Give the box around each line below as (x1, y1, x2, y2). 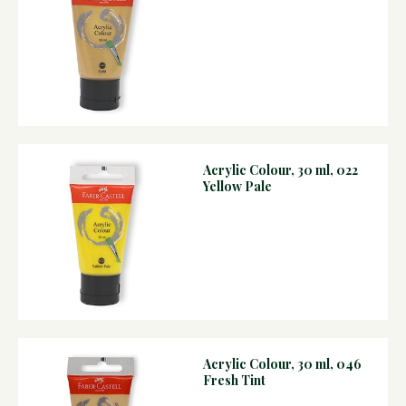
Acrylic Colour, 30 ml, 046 (202, 354, 362, 372)
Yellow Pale (202, 177, 272, 195)
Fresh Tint (202, 371, 266, 389)
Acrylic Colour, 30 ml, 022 (202, 160, 358, 179)
